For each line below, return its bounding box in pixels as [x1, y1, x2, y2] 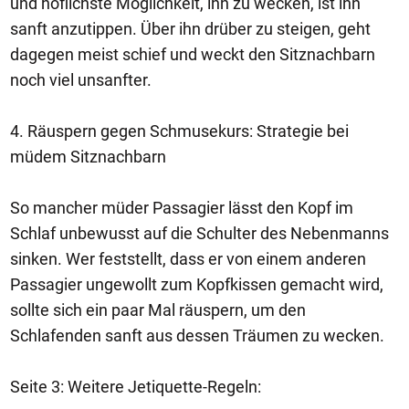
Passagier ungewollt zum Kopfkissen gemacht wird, [10, 275, 383, 294]
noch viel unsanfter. [10, 70, 152, 89]
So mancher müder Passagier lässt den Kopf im [10, 198, 353, 217]
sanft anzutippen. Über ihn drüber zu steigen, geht [10, 19, 371, 38]
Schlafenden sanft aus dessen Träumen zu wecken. [10, 326, 384, 345]
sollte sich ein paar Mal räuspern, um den [10, 300, 306, 320]
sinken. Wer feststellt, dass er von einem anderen [10, 249, 366, 268]
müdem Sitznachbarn [10, 147, 166, 166]
